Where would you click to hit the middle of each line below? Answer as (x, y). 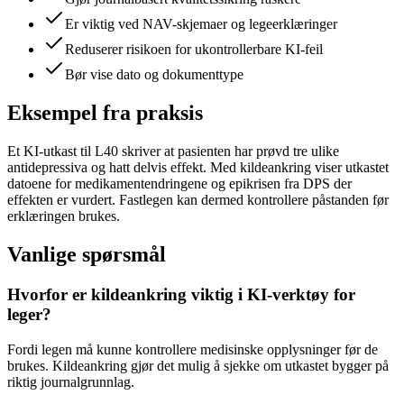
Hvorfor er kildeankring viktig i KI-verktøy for (181, 295)
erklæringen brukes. (64, 216)
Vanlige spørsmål (87, 255)
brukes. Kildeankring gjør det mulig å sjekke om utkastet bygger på (198, 365)
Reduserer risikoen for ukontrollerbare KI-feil (194, 50)
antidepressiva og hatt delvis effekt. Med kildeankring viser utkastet (198, 168)
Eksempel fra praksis (105, 113)
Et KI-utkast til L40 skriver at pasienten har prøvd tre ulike (173, 151)
